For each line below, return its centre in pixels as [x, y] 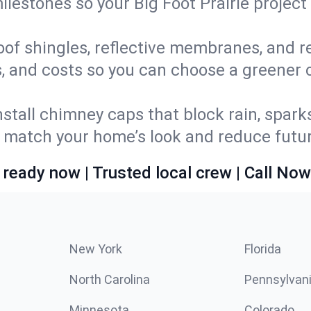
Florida [263, 249]
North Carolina [110, 279]
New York [96, 249]
